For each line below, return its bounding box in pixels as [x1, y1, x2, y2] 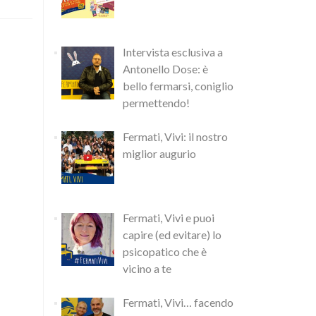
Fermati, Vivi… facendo [123, 296, 233, 310]
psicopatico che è [123, 245, 207, 259]
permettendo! [123, 95, 190, 109]
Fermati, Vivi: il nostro [123, 129, 228, 143]
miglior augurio [123, 146, 196, 160]
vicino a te [123, 262, 171, 276]
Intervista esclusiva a [123, 44, 223, 59]
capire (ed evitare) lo [123, 228, 221, 242]
